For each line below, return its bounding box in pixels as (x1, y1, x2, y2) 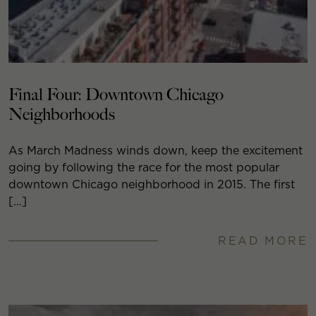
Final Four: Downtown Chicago (8, 84, 224, 105)
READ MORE (218, 233, 308, 248)
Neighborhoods (8, 104, 115, 125)
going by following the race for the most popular (8, 160, 279, 174)
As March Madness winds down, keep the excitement (8, 143, 303, 157)
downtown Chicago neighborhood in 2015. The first (8, 177, 295, 191)
